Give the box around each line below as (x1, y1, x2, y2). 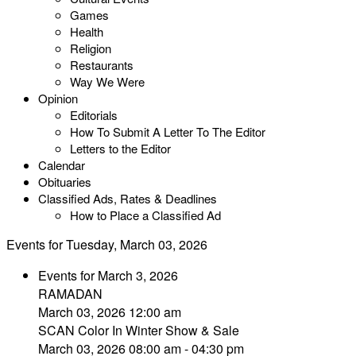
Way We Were (70, 73, 145, 90)
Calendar (38, 157, 85, 173)
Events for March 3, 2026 (38, 266, 178, 284)
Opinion (38, 90, 78, 106)
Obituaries (38, 173, 91, 190)
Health (70, 23, 103, 40)
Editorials (70, 106, 118, 123)
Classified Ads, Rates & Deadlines (38, 190, 217, 207)
